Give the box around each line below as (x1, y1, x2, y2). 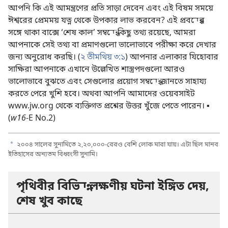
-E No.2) (26, 112, 55, 124)
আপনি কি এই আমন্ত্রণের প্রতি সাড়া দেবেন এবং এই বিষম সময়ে (8, 3, 213, 14)
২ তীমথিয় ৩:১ (80, 51, 125, 63)
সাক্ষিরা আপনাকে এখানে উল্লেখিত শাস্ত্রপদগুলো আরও (8, 64, 185, 75)
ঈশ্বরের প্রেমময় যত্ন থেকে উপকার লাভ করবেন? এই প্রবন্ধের (8, 15, 205, 26)
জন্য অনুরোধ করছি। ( (8, 51, 80, 63)
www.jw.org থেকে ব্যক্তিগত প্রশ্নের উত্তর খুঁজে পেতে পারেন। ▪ (8, 100, 210, 112)
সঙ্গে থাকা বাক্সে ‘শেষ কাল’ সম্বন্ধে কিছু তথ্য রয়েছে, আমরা (8, 27, 195, 39)
